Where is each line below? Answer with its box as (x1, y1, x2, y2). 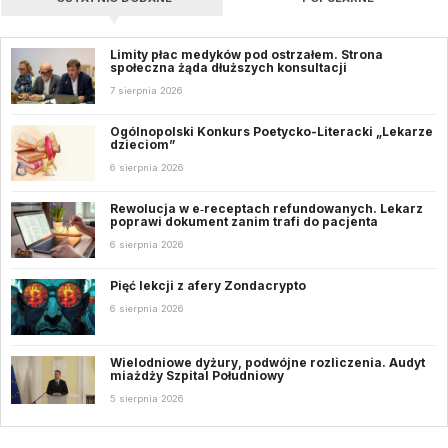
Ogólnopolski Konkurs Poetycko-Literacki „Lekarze (110, 123, 433, 139)
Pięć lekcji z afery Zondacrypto (110, 277, 306, 293)
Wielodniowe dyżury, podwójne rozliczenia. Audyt (110, 354, 425, 370)
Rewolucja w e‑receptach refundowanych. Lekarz (110, 200, 423, 216)
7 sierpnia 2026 (110, 85, 183, 96)
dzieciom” (110, 136, 175, 152)
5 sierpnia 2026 (110, 392, 184, 404)
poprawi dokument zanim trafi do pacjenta (110, 213, 381, 229)
